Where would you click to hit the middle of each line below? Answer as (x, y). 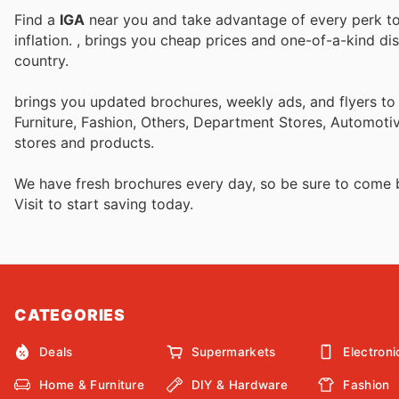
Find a (37, 19)
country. (41, 60)
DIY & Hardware (240, 384)
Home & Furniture (92, 384)
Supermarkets (233, 351)
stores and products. (84, 142)
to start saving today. (121, 204)
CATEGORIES (70, 315)
